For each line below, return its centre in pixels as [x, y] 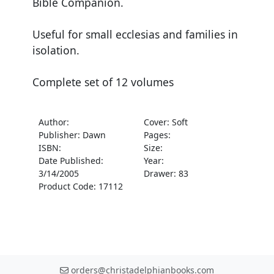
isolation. [56, 50]
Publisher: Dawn [72, 135]
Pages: [157, 135]
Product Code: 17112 [81, 186]
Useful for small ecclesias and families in [135, 34]
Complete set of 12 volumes [103, 82]
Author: [54, 122]
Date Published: [71, 160]
